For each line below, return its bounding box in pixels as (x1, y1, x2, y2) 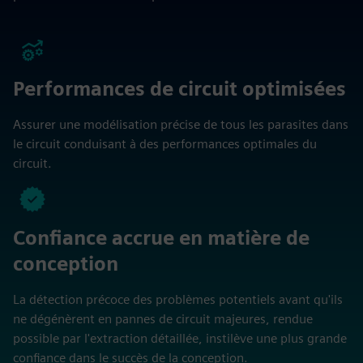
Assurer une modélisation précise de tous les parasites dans (13, 117, 348, 132)
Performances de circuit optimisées (13, 77, 346, 100)
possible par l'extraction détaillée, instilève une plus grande (13, 331, 347, 346)
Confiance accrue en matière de (13, 226, 310, 250)
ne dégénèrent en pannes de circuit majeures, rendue (13, 311, 313, 327)
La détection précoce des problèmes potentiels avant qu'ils (13, 292, 343, 307)
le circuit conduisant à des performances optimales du (13, 136, 317, 152)
